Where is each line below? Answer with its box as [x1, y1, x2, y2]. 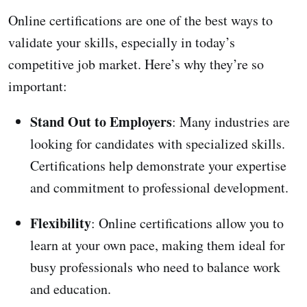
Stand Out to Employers [30, 111, 172, 132]
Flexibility [30, 212, 91, 233]
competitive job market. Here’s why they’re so [8, 54, 264, 73]
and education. [30, 279, 111, 298]
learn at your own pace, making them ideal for [30, 235, 285, 254]
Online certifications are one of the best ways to [8, 10, 273, 29]
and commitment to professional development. [30, 177, 288, 197]
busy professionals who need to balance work [30, 257, 280, 276]
